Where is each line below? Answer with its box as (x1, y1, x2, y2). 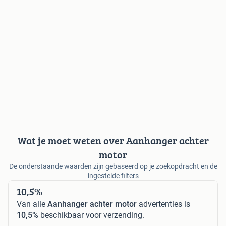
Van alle (17, 199, 47, 209)
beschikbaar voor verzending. (38, 210, 144, 220)
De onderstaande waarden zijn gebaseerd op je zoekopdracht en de (9, 162, 217, 171)
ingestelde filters (87, 171, 139, 180)
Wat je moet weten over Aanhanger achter (17, 133, 209, 148)
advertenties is (137, 199, 190, 209)
